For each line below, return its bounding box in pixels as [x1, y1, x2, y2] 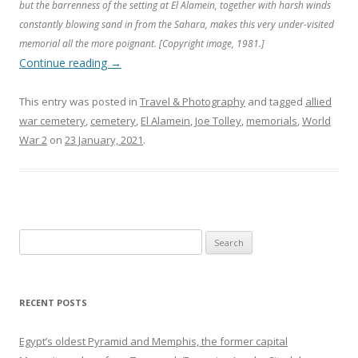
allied [305, 94, 332, 109]
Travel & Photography [140, 94, 245, 109]
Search [18, 231, 53, 245]
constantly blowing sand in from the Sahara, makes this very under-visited [19, 18, 334, 31]
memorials [246, 113, 297, 128]
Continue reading [19, 55, 110, 70]
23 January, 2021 [65, 133, 143, 147]
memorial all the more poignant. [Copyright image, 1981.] [19, 37, 265, 50]
